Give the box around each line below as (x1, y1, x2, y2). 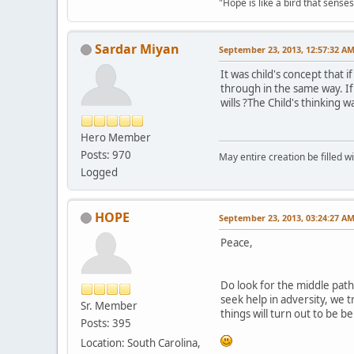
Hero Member (81, 130, 151, 145)
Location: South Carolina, (81, 335, 201, 350)
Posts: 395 (81, 315, 131, 330)
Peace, (220, 235, 253, 250)
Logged (81, 164, 118, 179)
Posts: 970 (81, 147, 131, 162)
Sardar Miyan (95, 40, 179, 58)
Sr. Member (81, 298, 137, 313)
